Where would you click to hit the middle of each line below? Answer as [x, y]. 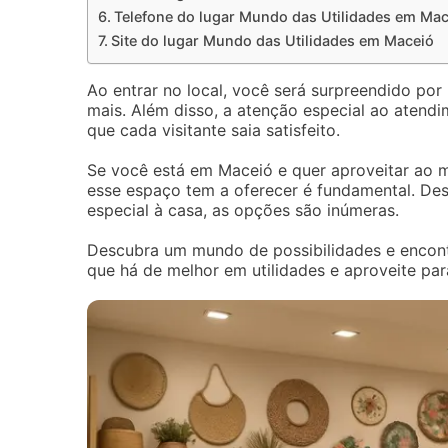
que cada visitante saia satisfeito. [213, 130]
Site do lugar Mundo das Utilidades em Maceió [272, 40]
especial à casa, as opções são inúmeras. [243, 210]
